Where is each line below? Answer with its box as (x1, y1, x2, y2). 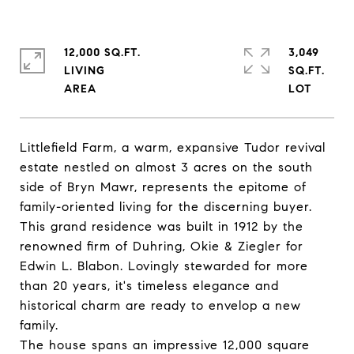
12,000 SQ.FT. (64, 46, 141, 59)
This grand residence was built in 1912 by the (20, 219, 303, 234)
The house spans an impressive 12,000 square (20, 337, 310, 352)
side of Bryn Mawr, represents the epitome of (20, 179, 307, 194)
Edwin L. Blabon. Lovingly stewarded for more (20, 258, 308, 273)
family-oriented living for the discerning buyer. (20, 199, 312, 214)
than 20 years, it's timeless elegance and (20, 278, 279, 293)
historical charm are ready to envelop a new (20, 298, 301, 313)
